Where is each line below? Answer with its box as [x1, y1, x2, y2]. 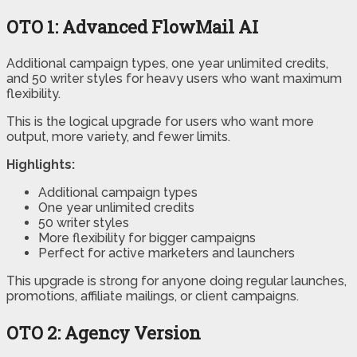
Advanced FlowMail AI [62, 15, 258, 39]
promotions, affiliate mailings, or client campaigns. [6, 288, 299, 304]
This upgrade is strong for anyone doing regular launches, [6, 273, 347, 289]
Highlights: [6, 157, 75, 173]
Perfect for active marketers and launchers [38, 245, 295, 261]
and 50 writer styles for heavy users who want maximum [6, 71, 342, 87]
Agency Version [65, 321, 201, 345]
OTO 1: [6, 15, 62, 39]
